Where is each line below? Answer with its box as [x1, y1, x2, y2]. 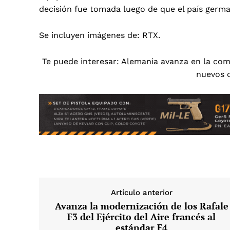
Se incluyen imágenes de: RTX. [39, 30, 160, 40]
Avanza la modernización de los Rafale [54, 199, 228, 212]
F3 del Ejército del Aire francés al [67, 210, 216, 223]
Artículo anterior [110, 187, 172, 197]
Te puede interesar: [42, 56, 121, 66]
